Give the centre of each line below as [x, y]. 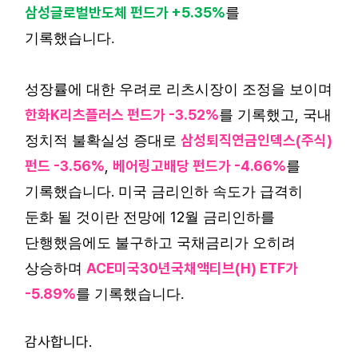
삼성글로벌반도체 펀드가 [97, 12]
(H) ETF [260, 268]
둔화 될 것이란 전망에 [95, 217]
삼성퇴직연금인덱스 [238, 140]
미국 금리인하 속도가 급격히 [211, 192]
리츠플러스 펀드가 [113, 115]
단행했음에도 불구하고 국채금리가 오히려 [160, 243]
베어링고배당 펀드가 [172, 166]
